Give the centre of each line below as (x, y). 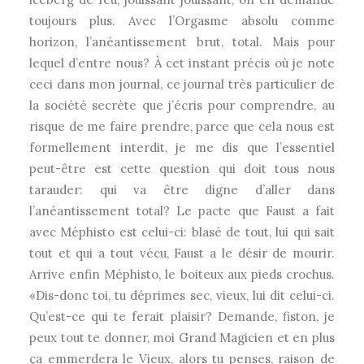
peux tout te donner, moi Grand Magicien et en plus (182, 338)
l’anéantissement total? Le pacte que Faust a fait (182, 211)
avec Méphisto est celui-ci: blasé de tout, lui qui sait (182, 232)
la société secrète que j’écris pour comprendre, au (182, 105)
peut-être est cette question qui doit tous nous (182, 169)
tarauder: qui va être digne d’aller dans (182, 190)
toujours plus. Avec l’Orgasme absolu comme (182, 21)
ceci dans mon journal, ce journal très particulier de (182, 84)
